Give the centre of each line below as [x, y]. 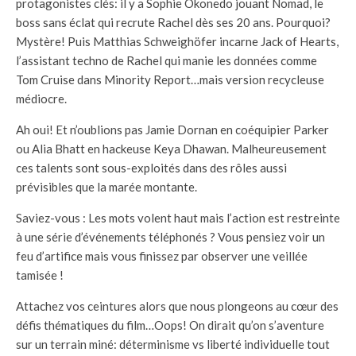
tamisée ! [40, 275]
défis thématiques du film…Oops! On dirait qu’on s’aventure [170, 325]
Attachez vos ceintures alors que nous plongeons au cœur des [177, 306]
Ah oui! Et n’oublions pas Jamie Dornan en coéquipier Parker [172, 130]
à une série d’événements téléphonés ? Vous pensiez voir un [170, 237]
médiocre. [41, 99]
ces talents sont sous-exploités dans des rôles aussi [151, 168]
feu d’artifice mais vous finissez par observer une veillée [162, 256]
